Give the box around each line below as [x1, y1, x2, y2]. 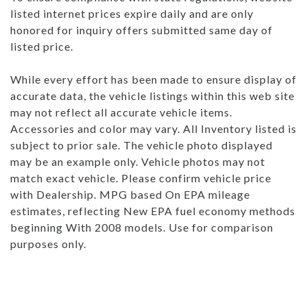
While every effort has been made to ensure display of [10, 72, 297, 86]
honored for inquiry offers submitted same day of [10, 23, 273, 36]
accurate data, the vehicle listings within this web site [10, 88, 295, 102]
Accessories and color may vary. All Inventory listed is [10, 121, 297, 135]
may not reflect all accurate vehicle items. [10, 105, 232, 119]
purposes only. [10, 236, 86, 250]
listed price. [10, 39, 73, 53]
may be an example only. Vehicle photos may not [10, 154, 265, 168]
